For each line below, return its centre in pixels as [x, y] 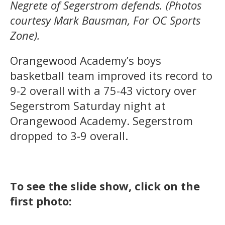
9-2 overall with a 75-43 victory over [103, 90]
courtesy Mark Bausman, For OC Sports [105, 20]
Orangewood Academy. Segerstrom [101, 120]
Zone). [25, 35]
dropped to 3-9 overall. [69, 135]
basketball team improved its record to [111, 75]
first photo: [41, 201]
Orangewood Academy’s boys [86, 60]
